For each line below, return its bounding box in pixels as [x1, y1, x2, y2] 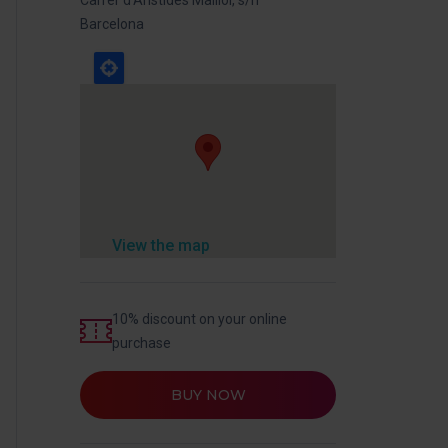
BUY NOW [170, 385, 246, 404]
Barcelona [80, 15, 144, 32]
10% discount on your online [112, 310, 287, 327]
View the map [112, 235, 210, 255]
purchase [112, 334, 171, 351]
